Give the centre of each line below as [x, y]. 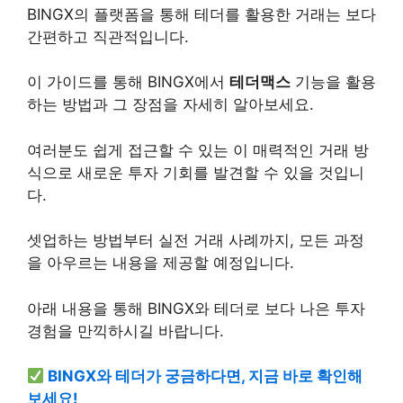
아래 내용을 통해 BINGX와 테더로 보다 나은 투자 [196, 308]
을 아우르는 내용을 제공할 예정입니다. [161, 263]
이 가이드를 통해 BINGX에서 [128, 82]
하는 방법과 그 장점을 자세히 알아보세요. [170, 104]
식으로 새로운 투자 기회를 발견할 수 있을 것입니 [196, 172]
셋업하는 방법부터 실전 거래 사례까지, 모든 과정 [196, 240]
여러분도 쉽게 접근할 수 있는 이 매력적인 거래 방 [198, 150]
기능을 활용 [333, 82]
